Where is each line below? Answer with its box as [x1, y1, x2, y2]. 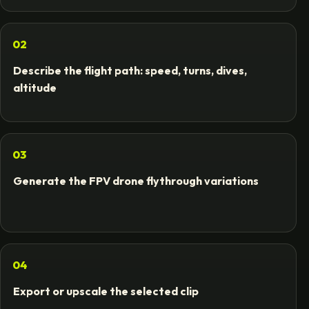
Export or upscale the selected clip [12, 284, 199, 299]
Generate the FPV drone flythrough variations [12, 174, 259, 188]
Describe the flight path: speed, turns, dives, [12, 63, 247, 78]
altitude [12, 81, 57, 95]
